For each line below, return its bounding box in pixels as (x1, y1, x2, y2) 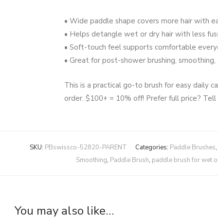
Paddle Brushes (170, 143, 216, 152)
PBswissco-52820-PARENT (45, 143, 127, 152)
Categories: (135, 143, 170, 152)
